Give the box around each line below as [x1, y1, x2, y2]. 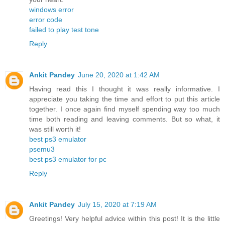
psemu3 [29, 145, 55, 154]
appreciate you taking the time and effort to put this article [29, 95, 220, 103]
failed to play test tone [29, 26, 99, 34]
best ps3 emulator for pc [29, 155, 106, 164]
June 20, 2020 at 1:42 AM [78, 71, 160, 79]
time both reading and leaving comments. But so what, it [29, 115, 220, 124]
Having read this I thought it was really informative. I [29, 85, 220, 93]
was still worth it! [29, 125, 81, 134]
